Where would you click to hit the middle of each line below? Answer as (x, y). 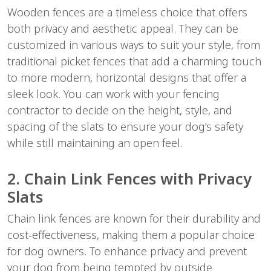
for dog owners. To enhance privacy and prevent (127, 251)
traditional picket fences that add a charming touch (134, 61)
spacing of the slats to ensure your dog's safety (125, 126)
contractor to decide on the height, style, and (120, 110)
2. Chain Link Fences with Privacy (129, 178)
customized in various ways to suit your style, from (134, 44)
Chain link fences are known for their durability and (134, 218)
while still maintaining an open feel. (95, 142)
